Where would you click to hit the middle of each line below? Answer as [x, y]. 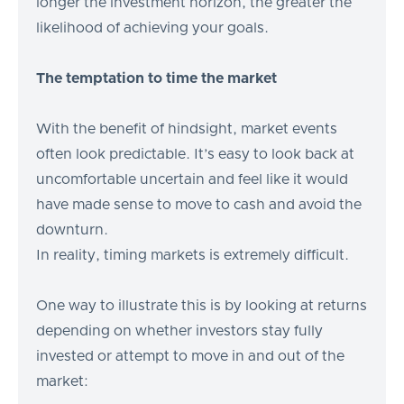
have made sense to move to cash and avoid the [199, 204]
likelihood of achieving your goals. [152, 28]
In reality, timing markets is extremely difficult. [193, 255]
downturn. [72, 230]
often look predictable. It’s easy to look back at [195, 154]
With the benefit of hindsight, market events [187, 129]
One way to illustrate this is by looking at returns [202, 305]
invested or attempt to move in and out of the [190, 356]
